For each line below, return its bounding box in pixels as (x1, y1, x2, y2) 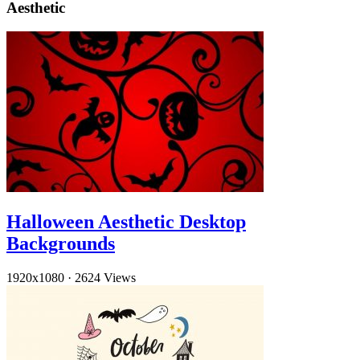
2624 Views (75, 271, 136, 285)
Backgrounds (6, 233, 115, 255)
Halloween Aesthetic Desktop (6, 211, 246, 233)
